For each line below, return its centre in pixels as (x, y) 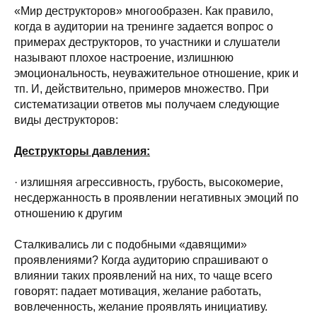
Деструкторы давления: (82, 151)
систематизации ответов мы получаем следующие (147, 104)
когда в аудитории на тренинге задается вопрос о (144, 27)
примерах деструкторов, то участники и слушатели (147, 42)
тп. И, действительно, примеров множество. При (142, 89)
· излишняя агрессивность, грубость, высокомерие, (149, 182)
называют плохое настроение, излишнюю (124, 58)
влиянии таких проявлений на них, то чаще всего (143, 276)
